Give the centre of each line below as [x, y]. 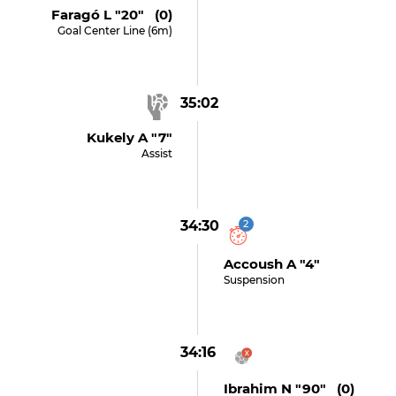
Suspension [254, 280]
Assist [157, 153]
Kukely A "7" [130, 137]
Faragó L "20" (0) [112, 15]
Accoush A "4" [271, 264]
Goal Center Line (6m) [115, 30]
